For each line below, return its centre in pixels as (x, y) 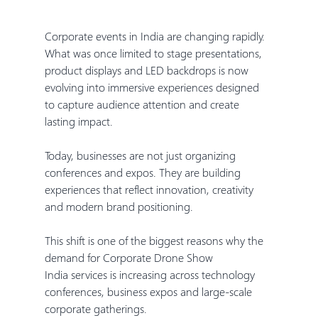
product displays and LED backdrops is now (148, 70)
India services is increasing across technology (151, 274)
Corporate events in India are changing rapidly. (156, 35)
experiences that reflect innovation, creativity (150, 189)
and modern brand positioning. (119, 206)
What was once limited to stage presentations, (154, 53)
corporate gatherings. (95, 308)
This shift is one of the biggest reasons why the (155, 240)
